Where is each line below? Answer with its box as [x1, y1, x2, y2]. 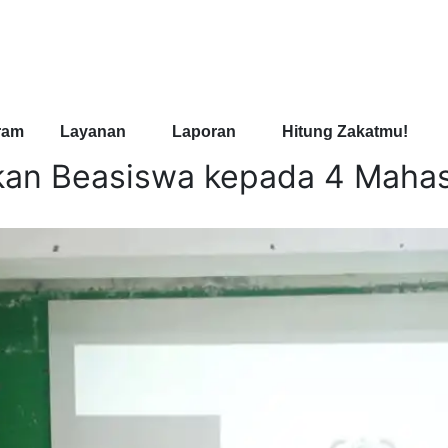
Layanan [59, 123, 126, 140]
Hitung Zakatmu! [281, 123, 408, 140]
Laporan [171, 123, 236, 140]
